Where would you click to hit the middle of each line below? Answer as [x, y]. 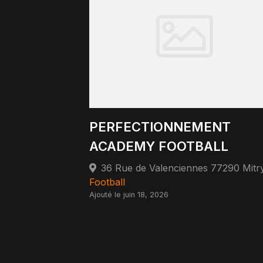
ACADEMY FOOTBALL [159, 146]
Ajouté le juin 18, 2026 [129, 194]
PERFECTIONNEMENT [160, 127]
